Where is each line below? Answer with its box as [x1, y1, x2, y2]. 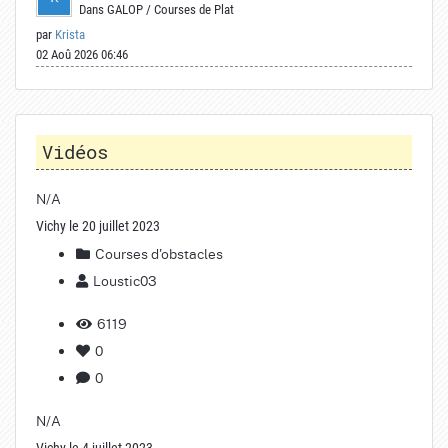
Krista [55, 26, 85, 42]
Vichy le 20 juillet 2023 [36, 217, 160, 234]
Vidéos [42, 138, 108, 164]
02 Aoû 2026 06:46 [36, 46, 128, 62]
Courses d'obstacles [92, 242, 223, 263]
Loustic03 [93, 269, 157, 290]
